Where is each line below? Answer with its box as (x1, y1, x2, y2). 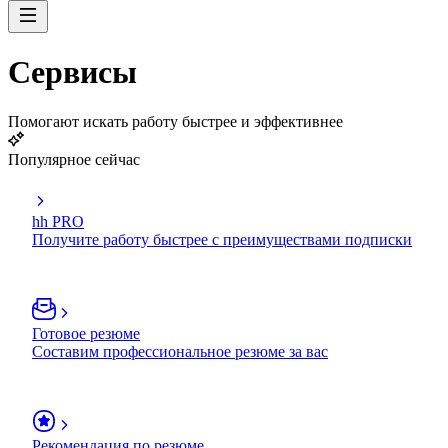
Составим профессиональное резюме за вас (32, 342, 328, 360)
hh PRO (32, 212, 84, 230)
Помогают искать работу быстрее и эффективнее (8, 112, 343, 130)
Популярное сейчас (8, 150, 140, 168)
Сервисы (8, 54, 137, 91)
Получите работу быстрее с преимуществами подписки (32, 230, 412, 248)
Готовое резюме (32, 324, 140, 342)
